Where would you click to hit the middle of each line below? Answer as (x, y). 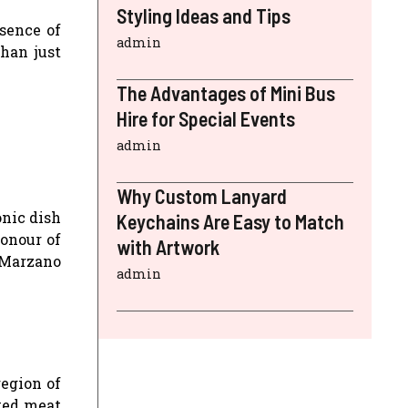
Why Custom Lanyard (202, 195)
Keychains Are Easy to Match (230, 221)
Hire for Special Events (206, 118)
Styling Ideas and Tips (204, 15)
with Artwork (168, 246)
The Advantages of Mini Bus (226, 92)
